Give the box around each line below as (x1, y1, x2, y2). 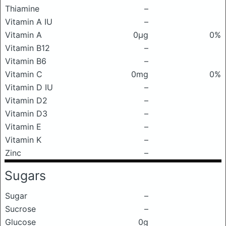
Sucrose (5, 204, 36, 214)
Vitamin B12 (5, 43, 50, 53)
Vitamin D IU (5, 82, 53, 92)
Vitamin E (5, 122, 41, 132)
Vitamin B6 (5, 56, 46, 66)
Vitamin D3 (5, 108, 47, 119)
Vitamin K (5, 135, 41, 145)
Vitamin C (5, 69, 42, 79)
